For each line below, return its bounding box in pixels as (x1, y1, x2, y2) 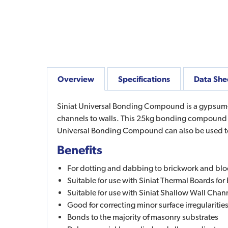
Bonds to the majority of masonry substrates (67, 212, 218, 222)
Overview (58, 74, 94, 83)
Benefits (57, 142, 102, 157)
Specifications (118, 74, 170, 83)
